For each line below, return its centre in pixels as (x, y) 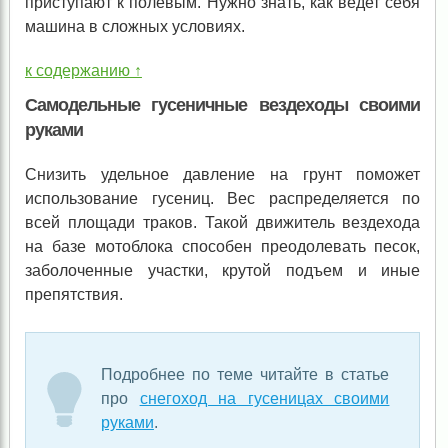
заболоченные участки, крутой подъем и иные (222, 270)
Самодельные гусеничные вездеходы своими (222, 104)
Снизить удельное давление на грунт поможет (222, 174)
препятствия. (73, 294)
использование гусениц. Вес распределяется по (222, 198)
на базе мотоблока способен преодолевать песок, (222, 246)
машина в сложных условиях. (134, 26)
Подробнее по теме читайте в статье (245, 374)
